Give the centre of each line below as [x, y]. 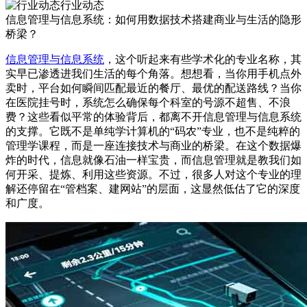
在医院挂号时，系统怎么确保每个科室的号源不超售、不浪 [148, 102]
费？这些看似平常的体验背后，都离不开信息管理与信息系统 [153, 116]
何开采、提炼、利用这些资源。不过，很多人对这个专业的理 [153, 174]
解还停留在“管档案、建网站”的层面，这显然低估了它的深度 [153, 188]
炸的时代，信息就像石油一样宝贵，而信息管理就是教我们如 [153, 160]
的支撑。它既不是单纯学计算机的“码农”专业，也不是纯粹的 [153, 131]
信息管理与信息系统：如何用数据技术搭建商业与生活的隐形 [153, 19]
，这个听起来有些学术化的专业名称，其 [203, 59]
